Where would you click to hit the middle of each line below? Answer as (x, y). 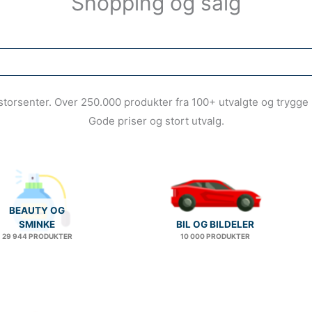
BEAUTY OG (37, 210)
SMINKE (37, 224)
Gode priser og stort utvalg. (156, 120)
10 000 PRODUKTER (215, 236)
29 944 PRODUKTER (37, 236)
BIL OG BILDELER (215, 224)
